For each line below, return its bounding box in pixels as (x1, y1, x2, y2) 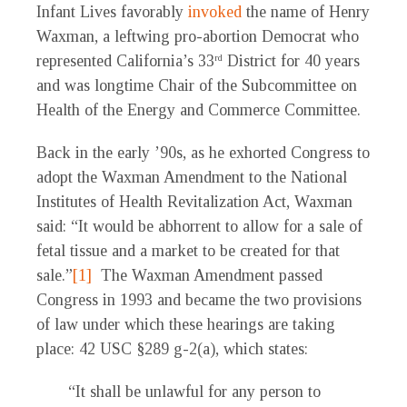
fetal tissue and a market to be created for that (36, 242, 340, 261)
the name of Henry (242, 3, 370, 22)
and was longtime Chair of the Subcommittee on (36, 76, 357, 95)
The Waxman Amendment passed (92, 266, 323, 285)
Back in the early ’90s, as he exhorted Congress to (36, 144, 370, 163)
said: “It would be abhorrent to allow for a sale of (36, 217, 362, 236)
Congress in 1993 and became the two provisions (36, 291, 362, 310)
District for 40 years (223, 52, 360, 71)
